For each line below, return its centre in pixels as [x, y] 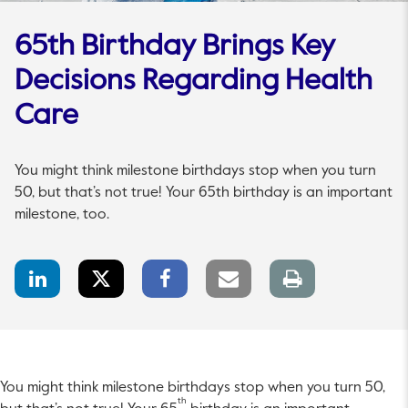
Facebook [203, 275]
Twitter [133, 275]
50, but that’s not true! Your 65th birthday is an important [204, 193]
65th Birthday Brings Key [175, 46]
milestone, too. [62, 214]
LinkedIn [72, 275]
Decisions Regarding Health [194, 81]
